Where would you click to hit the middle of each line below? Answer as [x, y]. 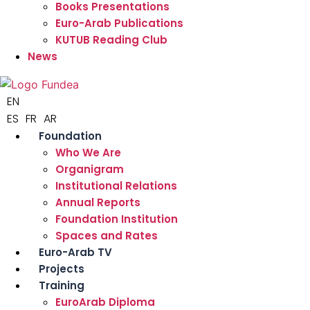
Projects [62, 269]
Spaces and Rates [107, 236]
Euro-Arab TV [75, 253]
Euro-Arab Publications [119, 23]
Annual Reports [98, 203]
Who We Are [88, 153]
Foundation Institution [117, 219]
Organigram [90, 170]
